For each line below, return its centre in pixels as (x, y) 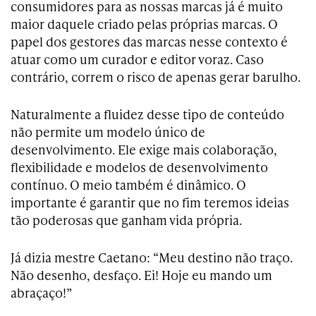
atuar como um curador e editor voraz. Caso (137, 59)
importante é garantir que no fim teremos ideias (150, 202)
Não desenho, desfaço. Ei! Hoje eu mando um (141, 275)
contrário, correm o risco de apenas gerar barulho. (156, 77)
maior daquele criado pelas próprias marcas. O (144, 24)
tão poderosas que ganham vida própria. (126, 220)
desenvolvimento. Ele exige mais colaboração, (144, 149)
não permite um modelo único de (108, 132)
